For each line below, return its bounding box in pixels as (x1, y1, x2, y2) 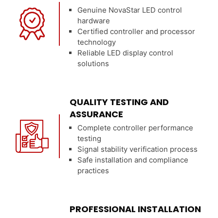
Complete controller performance (77, 123, 194, 132)
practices (77, 166, 109, 175)
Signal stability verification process (77, 145, 198, 154)
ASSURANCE (70, 108, 124, 120)
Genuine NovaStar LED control (77, 5, 182, 15)
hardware (77, 16, 110, 25)
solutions (77, 59, 109, 68)
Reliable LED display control (77, 48, 174, 57)
